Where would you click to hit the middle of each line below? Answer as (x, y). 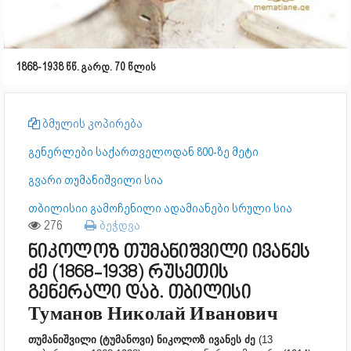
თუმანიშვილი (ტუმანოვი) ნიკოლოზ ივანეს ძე (142, 340)
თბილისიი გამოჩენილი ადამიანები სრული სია (160, 208)
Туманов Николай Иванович (153, 314)
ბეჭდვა (118, 225)
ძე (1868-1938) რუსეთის (128, 273)
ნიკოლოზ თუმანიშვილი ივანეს (169, 253)
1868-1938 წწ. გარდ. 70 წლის (86, 67)
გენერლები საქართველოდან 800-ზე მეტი (143, 152)
